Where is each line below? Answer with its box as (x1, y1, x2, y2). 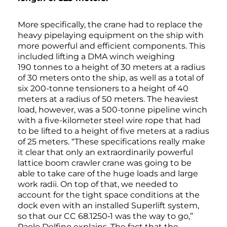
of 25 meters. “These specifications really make (18, 137, 205, 147)
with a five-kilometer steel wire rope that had (18, 116, 201, 126)
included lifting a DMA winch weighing (18, 52, 175, 62)
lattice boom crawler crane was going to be (18, 158, 192, 168)
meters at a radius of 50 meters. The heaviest (18, 94, 199, 104)
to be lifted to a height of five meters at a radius (18, 126, 209, 136)
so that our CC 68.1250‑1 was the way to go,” (18, 211, 193, 221)
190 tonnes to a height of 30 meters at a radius (18, 62, 205, 72)
